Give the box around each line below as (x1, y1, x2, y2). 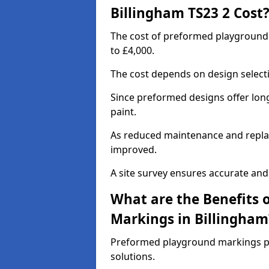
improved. (110, 143, 157, 156)
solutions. (110, 250, 155, 263)
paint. (110, 105, 136, 118)
